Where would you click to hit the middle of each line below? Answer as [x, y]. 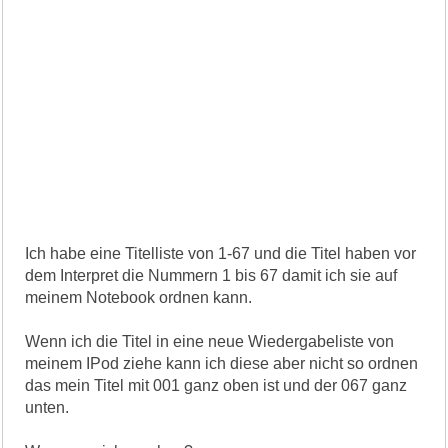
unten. [47, 407]
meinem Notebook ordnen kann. [139, 297]
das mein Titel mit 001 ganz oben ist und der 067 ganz [216, 385]
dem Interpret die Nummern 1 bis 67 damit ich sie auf [211, 275]
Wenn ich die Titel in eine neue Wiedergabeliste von [210, 341]
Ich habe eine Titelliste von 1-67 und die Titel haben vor [221, 253]
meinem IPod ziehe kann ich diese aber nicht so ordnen [222, 363]
